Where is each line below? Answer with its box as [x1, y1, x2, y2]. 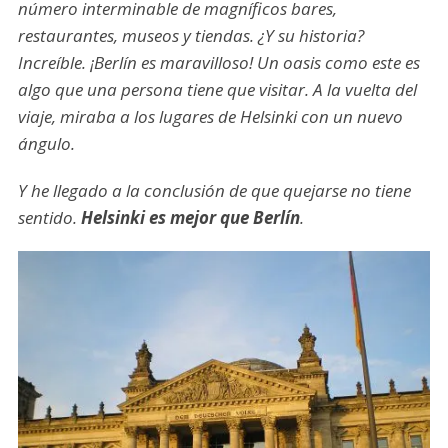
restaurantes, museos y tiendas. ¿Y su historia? [17, 24, 364, 48]
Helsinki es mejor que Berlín [80, 206, 300, 230]
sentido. [17, 206, 81, 230]
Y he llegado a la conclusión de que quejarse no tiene [17, 179, 411, 203]
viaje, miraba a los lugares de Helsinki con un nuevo [17, 105, 403, 129]
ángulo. [17, 132, 75, 156]
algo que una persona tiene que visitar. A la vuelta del [17, 78, 417, 102]
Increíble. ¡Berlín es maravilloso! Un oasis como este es [17, 51, 420, 75]
